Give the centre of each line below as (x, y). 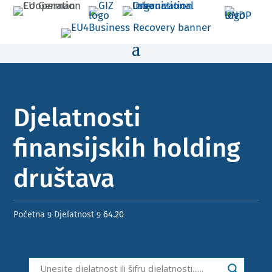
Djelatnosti (77, 118)
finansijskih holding (127, 148)
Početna (29, 214)
